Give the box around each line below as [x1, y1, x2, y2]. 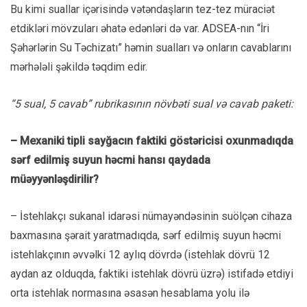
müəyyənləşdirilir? [10, 173, 99, 186]
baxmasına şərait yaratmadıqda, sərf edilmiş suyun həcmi [10, 229, 281, 243]
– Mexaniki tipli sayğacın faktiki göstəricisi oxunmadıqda [10, 134, 293, 148]
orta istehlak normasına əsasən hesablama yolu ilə [10, 286, 249, 300]
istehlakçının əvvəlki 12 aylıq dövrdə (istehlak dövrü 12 [10, 248, 270, 262]
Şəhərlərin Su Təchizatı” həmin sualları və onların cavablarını [10, 41, 291, 55]
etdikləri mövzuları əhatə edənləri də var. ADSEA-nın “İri [10, 22, 269, 36]
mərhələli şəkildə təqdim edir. [10, 60, 147, 74]
